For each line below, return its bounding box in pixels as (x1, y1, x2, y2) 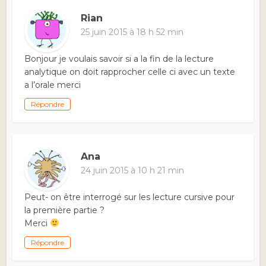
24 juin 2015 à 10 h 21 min (81, 165, 185, 176)
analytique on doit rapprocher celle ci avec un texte (24, 66, 236, 78)
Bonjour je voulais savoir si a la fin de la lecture (24, 53, 214, 65)
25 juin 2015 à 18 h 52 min (81, 27, 184, 38)
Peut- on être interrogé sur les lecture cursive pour (24, 192, 235, 203)
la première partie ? (24, 205, 105, 216)
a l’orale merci (24, 80, 81, 91)
